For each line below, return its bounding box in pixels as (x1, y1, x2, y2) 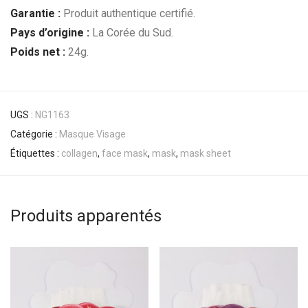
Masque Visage (59, 129, 126, 140)
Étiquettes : (10, 148, 61, 159)
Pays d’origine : (10, 26, 89, 40)
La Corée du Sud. (89, 26, 173, 40)
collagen (61, 148, 98, 159)
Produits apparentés (10, 206, 162, 226)
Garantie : (10, 7, 60, 21)
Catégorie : (10, 129, 59, 140)
